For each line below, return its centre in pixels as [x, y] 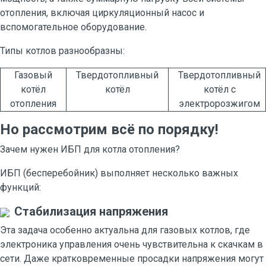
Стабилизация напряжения [91, 211]
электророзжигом [219, 104]
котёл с [219, 89]
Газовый [33, 75]
